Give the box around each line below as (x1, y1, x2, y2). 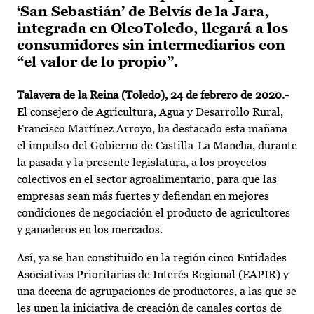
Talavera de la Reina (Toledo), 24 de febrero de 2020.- (17, 88, 289, 102)
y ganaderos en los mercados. (17, 223, 163, 237)
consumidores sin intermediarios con (17, 37, 285, 53)
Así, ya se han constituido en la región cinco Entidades (17, 251, 287, 265)
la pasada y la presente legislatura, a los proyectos (17, 156, 266, 170)
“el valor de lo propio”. (17, 54, 179, 70)
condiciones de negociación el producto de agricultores (17, 206, 290, 220)
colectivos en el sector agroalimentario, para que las (17, 172, 277, 186)
